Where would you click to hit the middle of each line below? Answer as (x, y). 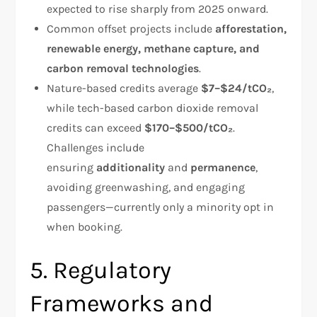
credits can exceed (96, 127)
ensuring (72, 167)
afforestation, (251, 28)
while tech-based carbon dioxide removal (153, 108)
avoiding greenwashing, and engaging (146, 187)
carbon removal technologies (123, 68)
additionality (131, 167)
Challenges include (96, 147)
